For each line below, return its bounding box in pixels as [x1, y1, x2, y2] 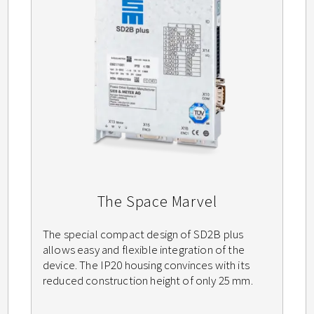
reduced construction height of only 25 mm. [43, 273, 253, 289]
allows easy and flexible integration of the [43, 242, 245, 258]
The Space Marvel [97, 191, 217, 212]
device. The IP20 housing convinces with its [43, 257, 250, 273]
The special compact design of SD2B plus [43, 226, 244, 243]
